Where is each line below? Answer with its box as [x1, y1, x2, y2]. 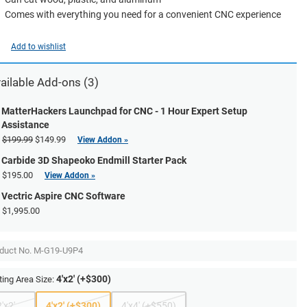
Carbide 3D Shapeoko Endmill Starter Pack [1, 155, 186, 166]
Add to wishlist [11, 42, 66, 51]
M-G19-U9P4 [34, 245, 83, 256]
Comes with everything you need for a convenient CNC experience [5, 9, 281, 20]
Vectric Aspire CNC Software [1, 191, 125, 201]
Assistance [1, 119, 49, 130]
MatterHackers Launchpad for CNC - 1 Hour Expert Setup [1, 106, 247, 116]
